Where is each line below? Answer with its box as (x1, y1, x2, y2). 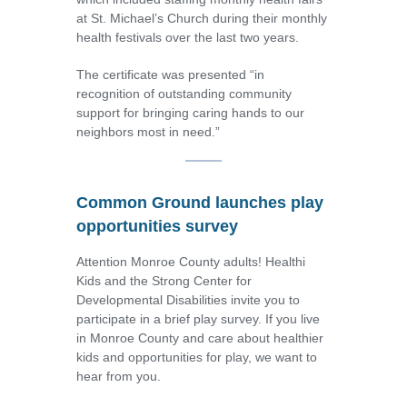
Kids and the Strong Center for (76, 273, 252, 289)
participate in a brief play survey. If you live (76, 312, 320, 327)
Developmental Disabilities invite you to (76, 293, 300, 308)
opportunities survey (76, 217, 238, 236)
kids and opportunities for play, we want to (76, 350, 317, 365)
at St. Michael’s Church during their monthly (76, 11, 327, 26)
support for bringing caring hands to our (76, 105, 304, 121)
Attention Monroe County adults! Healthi (76, 254, 305, 270)
